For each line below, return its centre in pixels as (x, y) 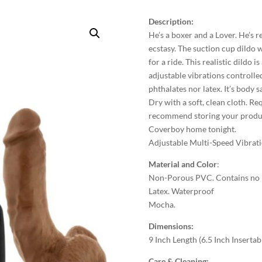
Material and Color (182, 164)
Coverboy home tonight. (192, 129)
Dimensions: (171, 226)
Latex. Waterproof (181, 191)
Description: (171, 21)
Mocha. (162, 204)
